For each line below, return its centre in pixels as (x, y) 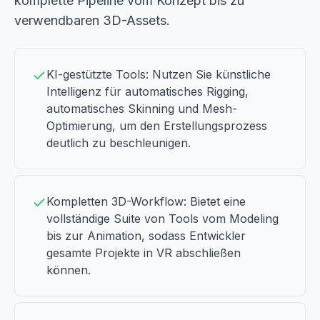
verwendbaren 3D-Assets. (92, 20)
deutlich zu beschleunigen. (119, 143)
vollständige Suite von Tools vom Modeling (162, 219)
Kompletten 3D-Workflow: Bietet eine (146, 201)
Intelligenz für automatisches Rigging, (147, 91)
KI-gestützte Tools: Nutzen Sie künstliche (159, 74)
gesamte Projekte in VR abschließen (144, 253)
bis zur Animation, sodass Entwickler (146, 236)
